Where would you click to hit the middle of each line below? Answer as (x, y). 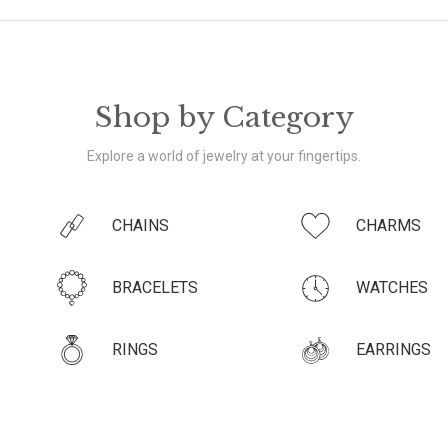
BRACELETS (155, 287)
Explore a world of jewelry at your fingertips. (224, 155)
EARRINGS (393, 349)
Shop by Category (224, 117)
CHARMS (388, 225)
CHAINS (141, 225)
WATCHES (391, 287)
